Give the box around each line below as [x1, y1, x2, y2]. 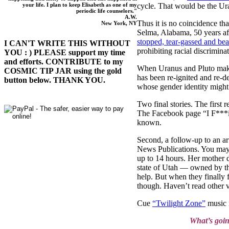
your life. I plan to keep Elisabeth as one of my [22, 2, 137, 8]
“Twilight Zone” [152, 198, 205, 208]
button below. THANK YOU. [4, 76, 105, 85]
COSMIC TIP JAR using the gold [4, 66, 122, 76]
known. [137, 118, 162, 127]
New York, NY [101, 20, 137, 27]
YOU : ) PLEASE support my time [4, 48, 125, 57]
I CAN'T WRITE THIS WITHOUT [4, 39, 130, 48]
